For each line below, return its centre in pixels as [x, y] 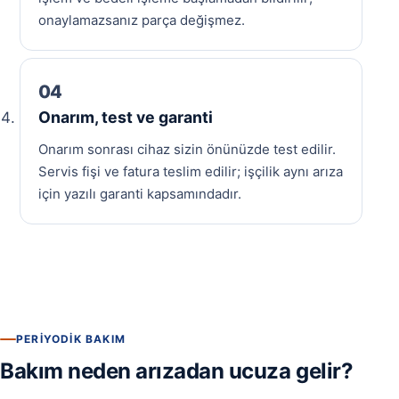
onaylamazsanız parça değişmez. [142, 20]
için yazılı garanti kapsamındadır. [140, 194]
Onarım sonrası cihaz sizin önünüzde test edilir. [187, 150]
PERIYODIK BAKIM [71, 339]
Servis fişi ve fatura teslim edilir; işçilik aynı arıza [191, 172]
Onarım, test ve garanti [126, 118]
